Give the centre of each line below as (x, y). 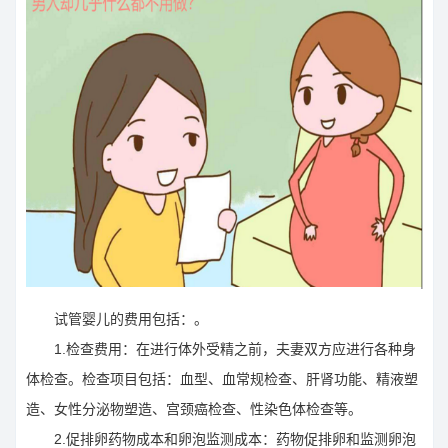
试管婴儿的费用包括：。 (117, 319)
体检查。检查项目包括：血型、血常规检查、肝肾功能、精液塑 (222, 379)
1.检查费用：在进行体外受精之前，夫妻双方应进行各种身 (221, 349)
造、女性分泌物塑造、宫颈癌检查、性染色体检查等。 (194, 409)
